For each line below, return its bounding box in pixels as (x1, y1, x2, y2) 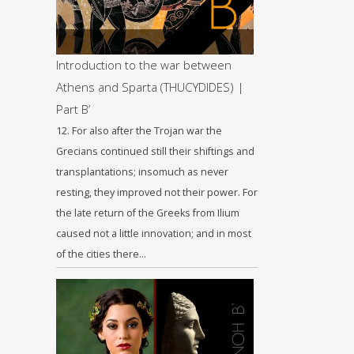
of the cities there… (56, 247, 146, 261)
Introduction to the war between (56, 57, 232, 73)
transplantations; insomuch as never (56, 165, 228, 179)
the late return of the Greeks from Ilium (56, 206, 239, 220)
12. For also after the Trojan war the (56, 124, 222, 137)
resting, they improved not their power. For (56, 186, 258, 199)
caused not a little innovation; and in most (56, 227, 251, 240)
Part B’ (56, 101, 90, 117)
